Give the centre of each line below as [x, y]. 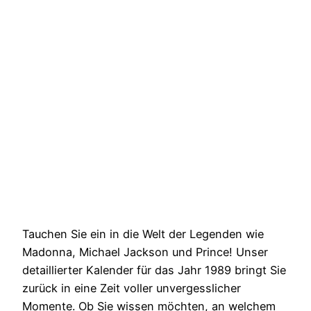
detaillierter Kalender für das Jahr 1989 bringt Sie [154, 270]
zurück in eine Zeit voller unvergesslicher [132, 288]
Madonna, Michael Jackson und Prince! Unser [145, 252]
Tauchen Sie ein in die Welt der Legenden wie [143, 234]
